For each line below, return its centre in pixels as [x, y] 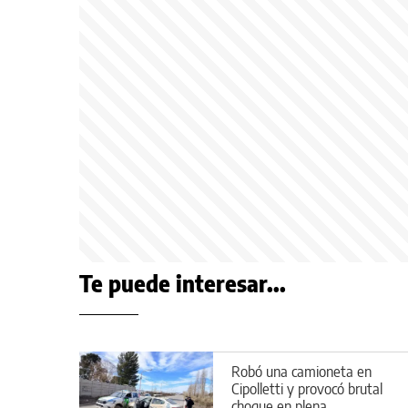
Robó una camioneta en [301, 371]
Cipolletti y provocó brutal [307, 388]
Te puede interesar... [183, 283]
